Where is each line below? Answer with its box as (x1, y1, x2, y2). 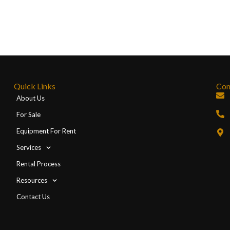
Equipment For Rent (16, 127, 76, 136)
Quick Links (14, 81, 56, 91)
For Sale (16, 110, 41, 119)
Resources (16, 176, 48, 185)
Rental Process (16, 160, 61, 168)
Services (16, 143, 42, 152)
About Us (16, 94, 45, 103)
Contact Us (16, 193, 50, 201)
